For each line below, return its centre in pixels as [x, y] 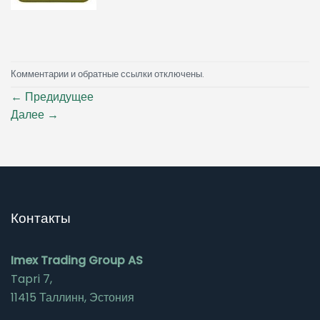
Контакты [41, 219]
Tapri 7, [31, 279]
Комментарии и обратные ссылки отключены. [107, 74]
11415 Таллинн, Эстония [72, 297]
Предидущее [58, 97]
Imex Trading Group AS [77, 260]
